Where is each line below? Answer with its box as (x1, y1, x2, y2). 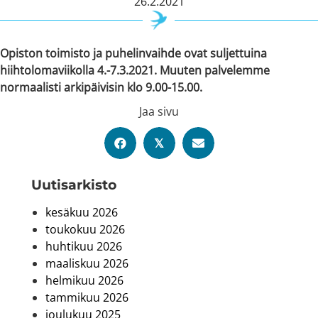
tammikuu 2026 (45, 290, 128, 306)
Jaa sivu (139, 104, 179, 120)
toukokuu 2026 (45, 221, 125, 238)
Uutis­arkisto (31, 176, 116, 194)
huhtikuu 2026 (45, 238, 122, 255)
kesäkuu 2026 (45, 204, 118, 221)
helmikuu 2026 (45, 273, 124, 289)
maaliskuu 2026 (45, 256, 128, 272)
